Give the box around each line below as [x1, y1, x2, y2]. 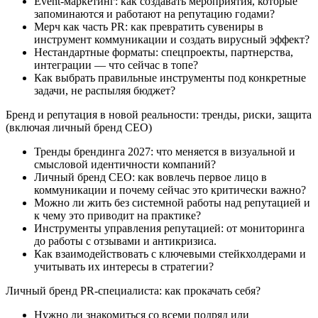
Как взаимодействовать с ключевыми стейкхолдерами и [34, 247, 306, 260]
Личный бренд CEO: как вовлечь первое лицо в [34, 170, 267, 183]
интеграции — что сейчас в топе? [34, 58, 198, 71]
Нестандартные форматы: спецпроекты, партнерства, [34, 45, 293, 58]
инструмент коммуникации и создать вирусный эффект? [34, 33, 309, 45]
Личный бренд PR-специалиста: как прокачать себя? [6, 284, 261, 297]
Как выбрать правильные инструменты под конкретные [34, 71, 306, 84]
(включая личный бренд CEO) [6, 121, 152, 133]
